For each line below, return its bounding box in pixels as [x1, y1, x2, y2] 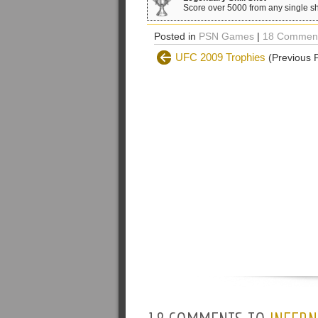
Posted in [154, 31, 199, 42]
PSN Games [199, 31, 254, 42]
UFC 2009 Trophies [175, 51, 265, 63]
